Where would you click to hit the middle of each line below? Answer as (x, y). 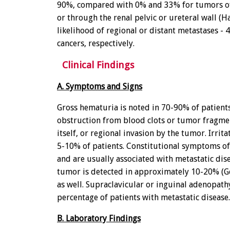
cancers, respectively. (96, 44)
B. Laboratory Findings (99, 218)
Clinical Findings (96, 65)
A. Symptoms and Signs (100, 86)
